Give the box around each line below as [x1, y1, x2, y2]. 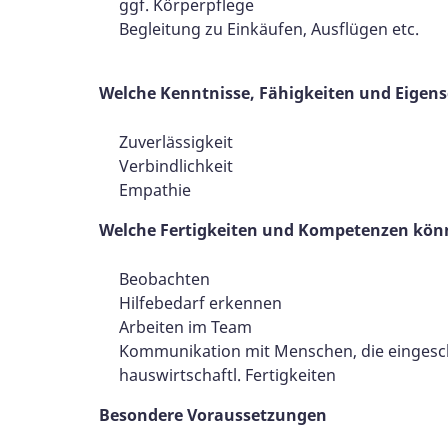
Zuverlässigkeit [119, 130, 233, 153]
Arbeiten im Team [119, 315, 252, 338]
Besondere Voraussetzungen [99, 403, 327, 426]
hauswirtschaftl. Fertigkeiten [119, 363, 336, 386]
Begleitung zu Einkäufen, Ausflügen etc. [119, 17, 419, 40]
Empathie [119, 178, 191, 201]
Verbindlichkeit [119, 154, 233, 177]
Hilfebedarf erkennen [119, 291, 282, 314]
